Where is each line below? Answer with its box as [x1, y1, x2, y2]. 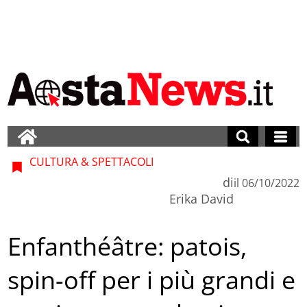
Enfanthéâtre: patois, [8, 230, 247, 264]
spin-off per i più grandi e [8, 263, 296, 297]
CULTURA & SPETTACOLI [27, 153, 154, 169]
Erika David [169, 190, 234, 207]
